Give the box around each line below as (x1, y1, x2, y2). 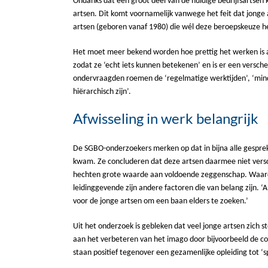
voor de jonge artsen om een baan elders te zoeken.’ (73, 196, 248, 206)
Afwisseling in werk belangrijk (73, 109, 258, 127)
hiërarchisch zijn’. (73, 87, 131, 96)
